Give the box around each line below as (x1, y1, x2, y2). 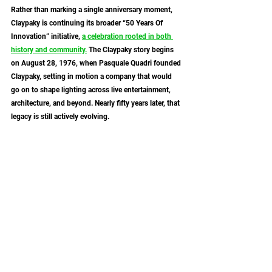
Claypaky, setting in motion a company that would (11, 72, 174, 81)
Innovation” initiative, (11, 32, 82, 41)
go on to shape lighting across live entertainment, (11, 85, 172, 94)
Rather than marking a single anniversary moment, (11, 5, 174, 14)
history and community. (11, 45, 87, 54)
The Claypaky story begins (87, 45, 175, 54)
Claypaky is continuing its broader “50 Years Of (11, 18, 165, 27)
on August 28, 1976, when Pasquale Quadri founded (11, 58, 183, 67)
